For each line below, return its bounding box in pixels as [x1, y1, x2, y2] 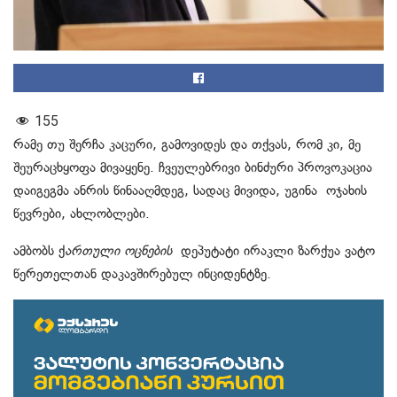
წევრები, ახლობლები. [13, 205, 150, 222]
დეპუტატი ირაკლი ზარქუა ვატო [181, 242, 375, 259]
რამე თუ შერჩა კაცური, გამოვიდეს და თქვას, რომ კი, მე [13, 136, 361, 152]
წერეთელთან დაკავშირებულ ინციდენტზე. [13, 265, 271, 282]
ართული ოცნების [65, 242, 181, 259]
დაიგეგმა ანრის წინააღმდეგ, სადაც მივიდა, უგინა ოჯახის [13, 182, 367, 198]
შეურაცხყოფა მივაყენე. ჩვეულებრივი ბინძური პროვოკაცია [13, 159, 372, 175]
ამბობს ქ [13, 242, 65, 259]
